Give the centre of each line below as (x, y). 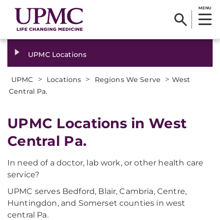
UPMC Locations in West (97, 123)
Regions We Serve (128, 80)
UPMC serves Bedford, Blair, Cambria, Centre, (97, 191)
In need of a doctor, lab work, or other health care (106, 163)
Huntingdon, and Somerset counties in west (96, 203)
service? (24, 175)
